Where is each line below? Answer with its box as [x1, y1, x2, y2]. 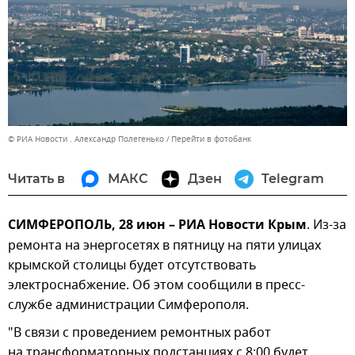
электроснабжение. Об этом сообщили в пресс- [8, 275, 305, 295]
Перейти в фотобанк [171, 132, 251, 145]
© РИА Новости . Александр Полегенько [8, 132, 164, 145]
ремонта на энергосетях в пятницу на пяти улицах [8, 235, 321, 255]
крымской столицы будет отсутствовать [8, 255, 257, 275]
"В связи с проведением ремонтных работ [8, 323, 271, 342]
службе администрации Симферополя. [8, 295, 249, 315]
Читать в [8, 170, 65, 186]
